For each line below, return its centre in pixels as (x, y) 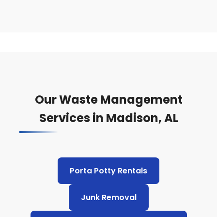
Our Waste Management (108, 100)
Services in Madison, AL (108, 118)
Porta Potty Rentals (108, 171)
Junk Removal (108, 197)
